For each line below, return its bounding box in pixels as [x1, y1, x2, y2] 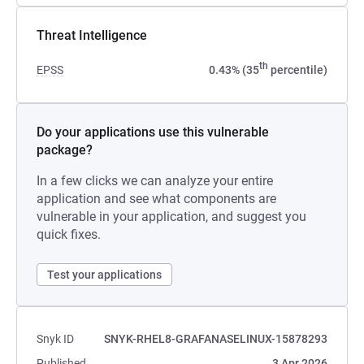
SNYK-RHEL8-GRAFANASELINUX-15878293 [104, 332, 327, 345]
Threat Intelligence [37, 28, 147, 43]
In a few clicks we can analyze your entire [37, 173, 273, 188]
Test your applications [47, 268, 162, 281]
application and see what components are [37, 191, 276, 206]
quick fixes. [37, 227, 101, 242]
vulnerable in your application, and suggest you [37, 209, 306, 224]
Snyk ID [37, 332, 74, 345]
